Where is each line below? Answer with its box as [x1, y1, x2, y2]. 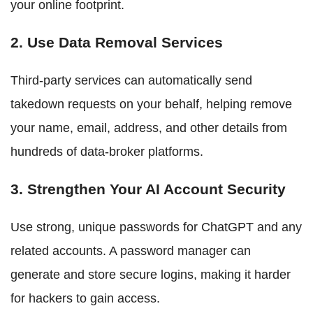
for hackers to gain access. [10, 291, 160, 305]
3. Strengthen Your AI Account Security [10, 180, 286, 197]
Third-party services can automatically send [10, 73, 252, 87]
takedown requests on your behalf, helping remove [10, 96, 292, 111]
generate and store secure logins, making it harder [10, 267, 291, 282]
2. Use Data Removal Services [10, 34, 223, 50]
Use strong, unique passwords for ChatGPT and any [10, 219, 302, 234]
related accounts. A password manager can [10, 243, 251, 258]
